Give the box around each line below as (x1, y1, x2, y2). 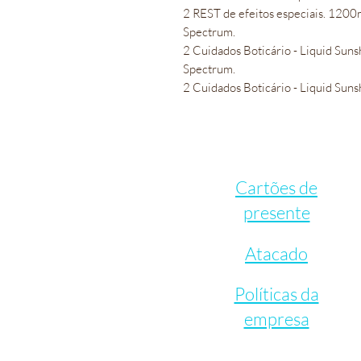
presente (243, 201, 310, 223)
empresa (243, 307, 309, 330)
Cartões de (235, 176, 317, 198)
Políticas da (234, 282, 319, 305)
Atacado (245, 242, 308, 264)
